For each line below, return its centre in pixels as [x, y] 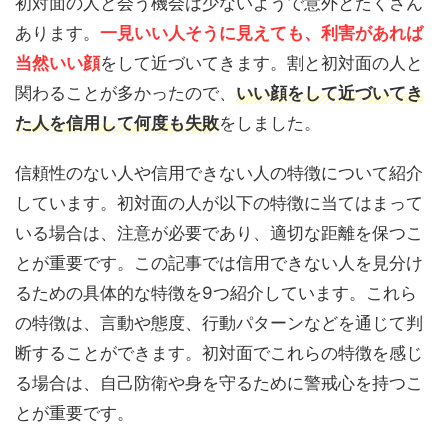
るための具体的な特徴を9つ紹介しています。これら [216, 292]
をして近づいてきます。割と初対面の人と [261, 62]
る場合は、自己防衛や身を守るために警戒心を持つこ [219, 382]
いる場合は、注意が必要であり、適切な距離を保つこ [219, 232]
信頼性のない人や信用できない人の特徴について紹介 [219, 172]
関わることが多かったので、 [125, 92]
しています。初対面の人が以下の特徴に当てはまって [219, 202]
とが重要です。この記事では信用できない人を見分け [219, 262]
